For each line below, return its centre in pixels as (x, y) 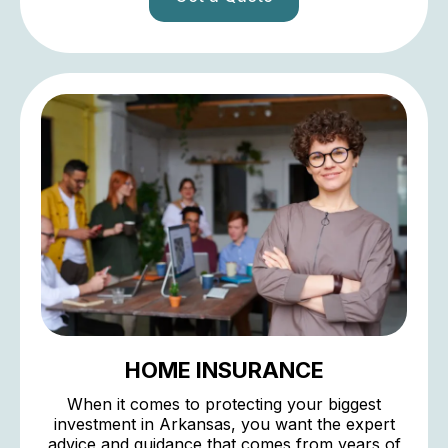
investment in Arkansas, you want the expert (224, 424)
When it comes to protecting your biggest (224, 404)
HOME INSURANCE (224, 370)
